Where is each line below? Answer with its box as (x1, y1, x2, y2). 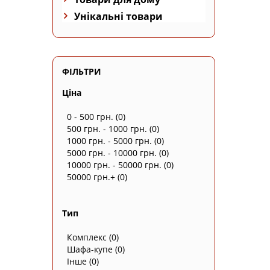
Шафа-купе (67, 243, 113, 255)
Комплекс (67, 231, 107, 243)
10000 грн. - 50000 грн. (67, 159, 162, 171)
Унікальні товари (74, 9, 163, 23)
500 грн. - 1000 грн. (67, 122, 147, 134)
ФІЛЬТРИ (62, 65, 101, 77)
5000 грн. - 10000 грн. (67, 146, 157, 159)
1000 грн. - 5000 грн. (67, 134, 152, 146)
